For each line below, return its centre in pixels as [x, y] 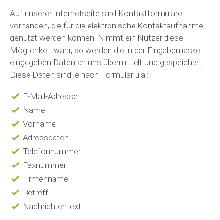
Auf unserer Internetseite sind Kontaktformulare [96, 13]
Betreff [35, 192]
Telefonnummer [51, 151]
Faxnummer [44, 165]
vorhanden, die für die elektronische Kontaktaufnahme [107, 26]
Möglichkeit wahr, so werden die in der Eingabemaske [105, 50]
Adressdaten [45, 137]
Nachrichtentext [52, 206]
